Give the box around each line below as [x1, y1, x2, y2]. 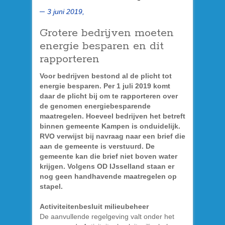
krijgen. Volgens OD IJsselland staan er [40, 162, 174, 170]
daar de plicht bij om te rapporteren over [40, 91, 178, 100]
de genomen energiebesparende [40, 101, 151, 110]
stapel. [40, 182, 63, 190]
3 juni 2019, [47, 7, 84, 16]
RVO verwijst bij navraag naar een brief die [40, 132, 185, 140]
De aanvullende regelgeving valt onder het [40, 212, 174, 220]
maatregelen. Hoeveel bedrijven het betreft [40, 111, 185, 120]
